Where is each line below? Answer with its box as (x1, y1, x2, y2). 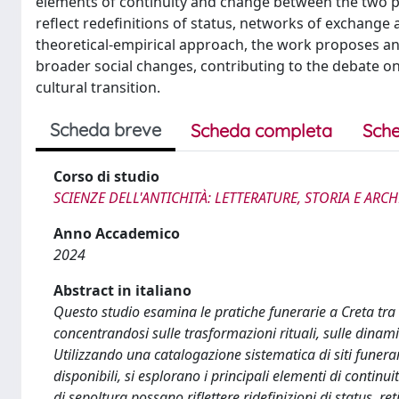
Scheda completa (191, 119, 332, 142)
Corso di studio (53, 167, 159, 186)
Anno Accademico (53, 224, 180, 243)
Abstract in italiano (53, 281, 191, 300)
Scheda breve (50, 118, 161, 141)
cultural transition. (36, 77, 160, 97)
